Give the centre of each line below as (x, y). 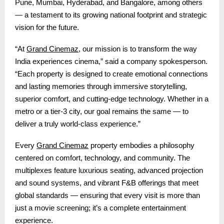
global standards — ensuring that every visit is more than (107, 196)
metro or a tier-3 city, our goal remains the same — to (102, 112)
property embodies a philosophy (141, 146)
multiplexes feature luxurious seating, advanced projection (109, 171)
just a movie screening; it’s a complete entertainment (100, 208)
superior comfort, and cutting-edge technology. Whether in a (112, 99)
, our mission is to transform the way (138, 49)
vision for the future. (47, 28)
